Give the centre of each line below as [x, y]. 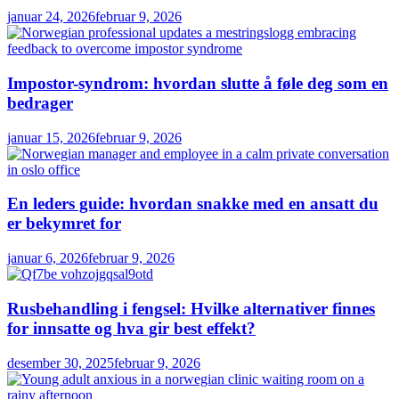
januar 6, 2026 [48, 258]
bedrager [40, 103]
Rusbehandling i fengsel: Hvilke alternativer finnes [191, 308]
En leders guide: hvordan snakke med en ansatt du [193, 204]
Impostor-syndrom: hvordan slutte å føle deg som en [198, 84]
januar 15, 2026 [51, 137]
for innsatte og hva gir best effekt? [131, 328]
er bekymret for [64, 224]
